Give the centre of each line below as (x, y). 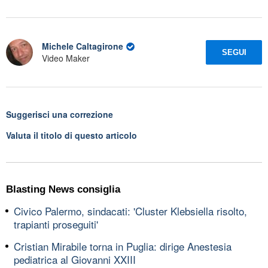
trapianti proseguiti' (56, 224)
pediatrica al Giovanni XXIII (75, 259)
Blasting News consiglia (63, 189)
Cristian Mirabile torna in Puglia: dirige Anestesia (123, 246)
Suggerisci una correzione (60, 114)
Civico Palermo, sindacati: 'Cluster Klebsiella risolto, (130, 211)
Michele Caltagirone (83, 46)
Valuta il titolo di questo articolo (71, 135)
